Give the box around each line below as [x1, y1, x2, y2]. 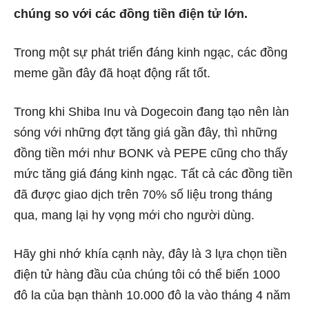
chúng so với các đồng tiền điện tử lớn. [14, 7, 251, 21]
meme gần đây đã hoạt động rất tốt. [14, 66, 210, 81]
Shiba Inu [68, 105, 121, 119]
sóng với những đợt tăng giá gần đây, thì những [14, 126, 277, 140]
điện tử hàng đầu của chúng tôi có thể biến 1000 [14, 268, 280, 282]
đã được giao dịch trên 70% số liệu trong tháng [14, 188, 272, 202]
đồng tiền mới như [14, 146, 119, 161]
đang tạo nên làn [193, 105, 289, 119]
